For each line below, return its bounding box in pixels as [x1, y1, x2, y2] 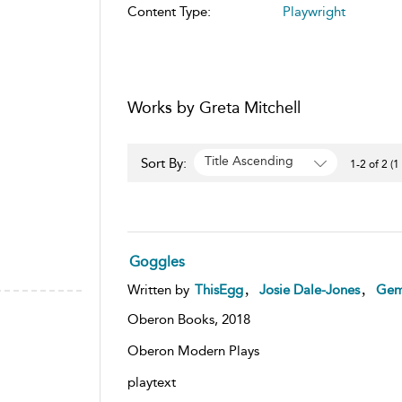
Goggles [128, 252, 185, 270]
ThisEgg [194, 281, 243, 298]
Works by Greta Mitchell [127, 97, 301, 118]
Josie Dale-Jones [258, 281, 360, 298]
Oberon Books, [127, 310, 222, 328]
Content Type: [127, 3, 211, 20]
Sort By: [140, 154, 190, 171]
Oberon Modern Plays [127, 342, 259, 359]
